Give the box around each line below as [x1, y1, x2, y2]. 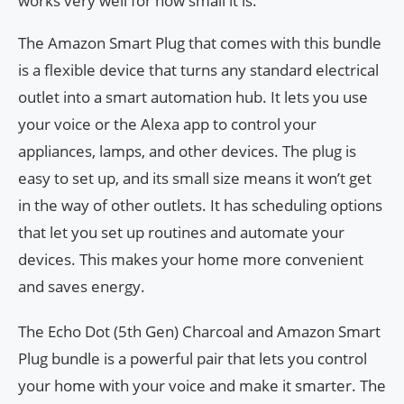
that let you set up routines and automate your [18, 222, 344, 243]
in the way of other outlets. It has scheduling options [18, 195, 382, 216]
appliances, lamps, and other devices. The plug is [18, 141, 356, 162]
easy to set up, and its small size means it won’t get [18, 168, 372, 189]
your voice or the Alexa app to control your [18, 114, 317, 135]
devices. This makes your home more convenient [18, 249, 363, 271]
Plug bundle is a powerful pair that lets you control [18, 348, 367, 370]
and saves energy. [18, 276, 145, 298]
